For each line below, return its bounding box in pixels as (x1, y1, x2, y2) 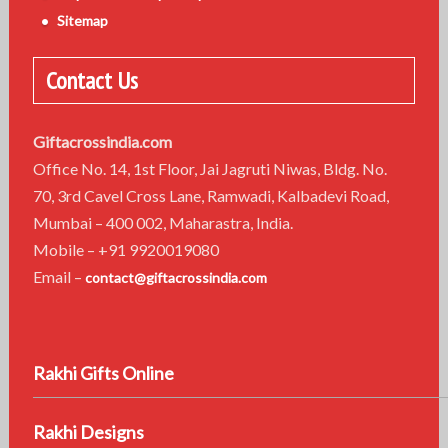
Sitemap (56, 11, 108, 29)
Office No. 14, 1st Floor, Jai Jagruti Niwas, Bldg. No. (32, 158, 387, 178)
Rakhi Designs (32, 420, 144, 443)
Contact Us (45, 64, 138, 96)
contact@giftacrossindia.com (84, 268, 267, 286)
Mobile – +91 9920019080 (32, 239, 288, 259)
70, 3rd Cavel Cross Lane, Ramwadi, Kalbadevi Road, (32, 185, 389, 205)
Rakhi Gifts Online (32, 361, 174, 384)
